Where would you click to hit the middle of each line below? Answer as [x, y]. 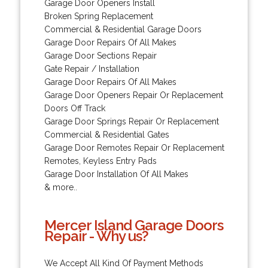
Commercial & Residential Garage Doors [123, 29]
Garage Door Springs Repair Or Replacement [131, 121]
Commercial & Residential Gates [106, 134]
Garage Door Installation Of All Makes [116, 174]
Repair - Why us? [96, 236]
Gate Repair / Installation [92, 68]
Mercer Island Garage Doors [133, 225]
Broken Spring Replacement [98, 16]
